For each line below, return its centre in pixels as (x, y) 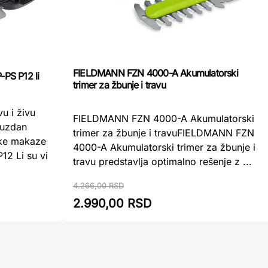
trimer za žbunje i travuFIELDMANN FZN (164, 133)
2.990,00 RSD (112, 203)
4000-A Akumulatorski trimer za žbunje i (164, 147)
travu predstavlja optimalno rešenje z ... (162, 161)
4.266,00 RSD (98, 185)
